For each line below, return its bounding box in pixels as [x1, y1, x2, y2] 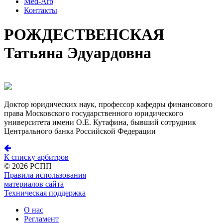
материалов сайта [4, 179, 64, 188]
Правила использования [4, 170, 86, 179]
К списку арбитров [4, 152, 69, 161]
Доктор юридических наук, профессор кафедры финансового [4, 100, 213, 109]
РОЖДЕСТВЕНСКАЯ [4, 25, 164, 44]
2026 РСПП [12, 161, 52, 170]
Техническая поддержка [4, 188, 86, 197]
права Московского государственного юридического [4, 109, 183, 117]
